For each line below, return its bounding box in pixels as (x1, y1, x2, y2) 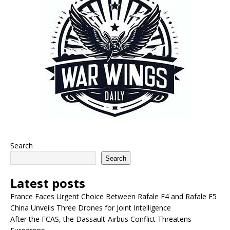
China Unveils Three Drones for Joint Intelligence (10, 203, 171, 213)
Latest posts (10, 175, 85, 191)
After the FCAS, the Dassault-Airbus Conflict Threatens (10, 214, 191, 224)
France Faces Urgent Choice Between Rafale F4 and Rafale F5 (10, 191, 217, 201)
